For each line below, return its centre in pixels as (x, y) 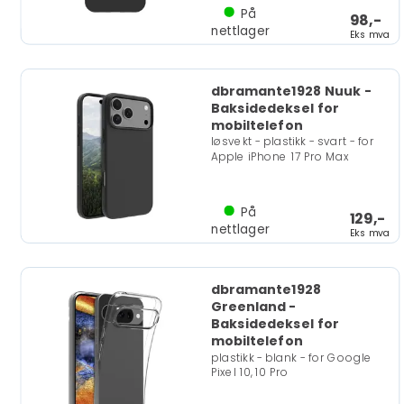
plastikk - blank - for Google (291, 358)
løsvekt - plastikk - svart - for (292, 142)
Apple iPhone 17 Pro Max (280, 156)
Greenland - (253, 307)
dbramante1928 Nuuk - (291, 91)
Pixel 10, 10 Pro (249, 372)
